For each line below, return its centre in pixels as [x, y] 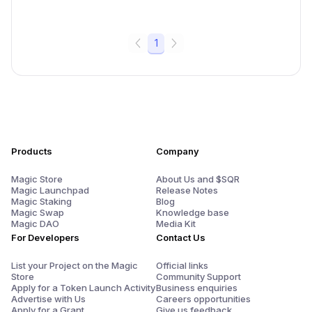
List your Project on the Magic [75, 266]
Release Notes [187, 190]
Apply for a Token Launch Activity [83, 288]
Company [178, 151]
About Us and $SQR [198, 179]
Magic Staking [41, 202]
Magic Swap [38, 213]
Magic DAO [35, 224]
